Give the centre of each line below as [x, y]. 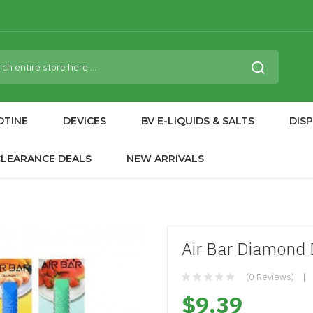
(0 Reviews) [270, 277]
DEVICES [85, 121]
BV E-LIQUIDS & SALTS [198, 121]
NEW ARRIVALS [165, 159]
